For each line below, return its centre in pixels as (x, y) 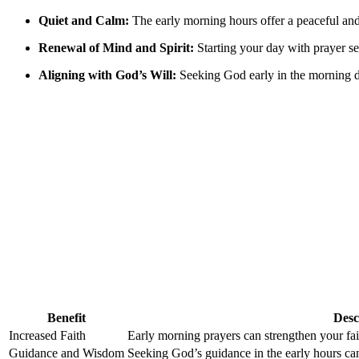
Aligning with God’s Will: (107, 75)
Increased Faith (47, 336)
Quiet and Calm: (84, 21)
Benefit (67, 318)
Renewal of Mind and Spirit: (116, 48)
